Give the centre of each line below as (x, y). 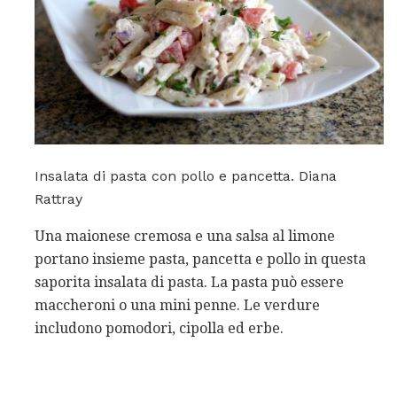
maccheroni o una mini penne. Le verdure (177, 306)
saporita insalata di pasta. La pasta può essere (189, 283)
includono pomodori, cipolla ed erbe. (159, 329)
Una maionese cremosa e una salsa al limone (185, 237)
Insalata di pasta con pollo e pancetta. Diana (186, 176)
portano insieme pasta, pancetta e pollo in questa (200, 260)
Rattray (58, 199)
